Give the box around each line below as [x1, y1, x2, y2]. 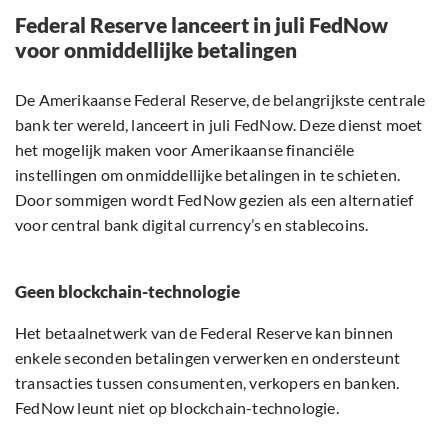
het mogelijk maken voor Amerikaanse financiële [15, 140, 355, 160]
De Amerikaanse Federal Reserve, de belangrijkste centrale [15, 90, 426, 110]
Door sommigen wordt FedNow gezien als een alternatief [15, 190, 414, 210]
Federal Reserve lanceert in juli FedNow [15, 12, 388, 38]
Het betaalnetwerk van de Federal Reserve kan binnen [15, 323, 394, 343]
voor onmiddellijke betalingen [15, 37, 297, 63]
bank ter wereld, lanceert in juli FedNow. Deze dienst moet [15, 115, 423, 135]
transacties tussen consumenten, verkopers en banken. [15, 373, 400, 393]
